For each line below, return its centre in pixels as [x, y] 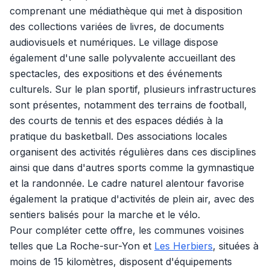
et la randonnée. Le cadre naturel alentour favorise [127, 183]
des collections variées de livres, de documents [117, 27]
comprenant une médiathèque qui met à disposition [126, 11]
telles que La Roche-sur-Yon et [82, 246]
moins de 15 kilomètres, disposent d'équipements [121, 262]
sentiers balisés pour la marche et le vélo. [105, 215]
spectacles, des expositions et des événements [116, 74]
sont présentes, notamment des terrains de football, [128, 105]
